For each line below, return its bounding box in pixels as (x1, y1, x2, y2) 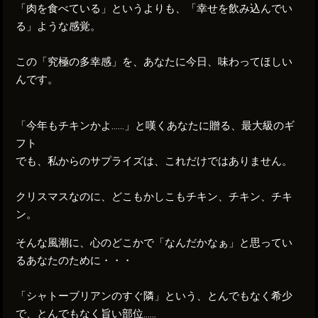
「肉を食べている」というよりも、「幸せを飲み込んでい (16, 1, 293, 15)
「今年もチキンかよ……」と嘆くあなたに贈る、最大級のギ (16, 119, 295, 132)
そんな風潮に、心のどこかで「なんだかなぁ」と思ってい (16, 236, 293, 249)
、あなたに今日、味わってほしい (133, 55, 293, 68)
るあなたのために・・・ (16, 253, 133, 267)
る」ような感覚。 (16, 19, 102, 33)
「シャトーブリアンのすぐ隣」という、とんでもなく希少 (16, 289, 293, 302)
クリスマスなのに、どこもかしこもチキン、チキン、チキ (16, 190, 293, 203)
